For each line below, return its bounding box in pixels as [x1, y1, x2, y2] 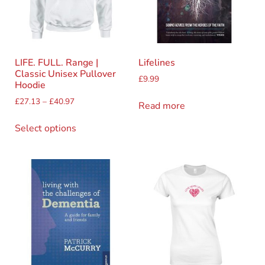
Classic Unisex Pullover [15, 67, 116, 81]
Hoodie [15, 79, 46, 92]
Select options [15, 121, 76, 135]
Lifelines [138, 56, 175, 70]
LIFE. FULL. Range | [15, 56, 98, 70]
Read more [138, 99, 185, 112]
